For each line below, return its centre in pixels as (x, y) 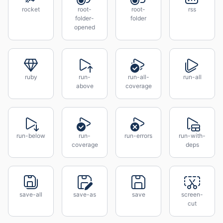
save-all (31, 194)
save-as (85, 194)
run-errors (138, 136)
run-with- (192, 136)
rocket (31, 9)
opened (85, 27)
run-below (31, 136)
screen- (192, 194)
